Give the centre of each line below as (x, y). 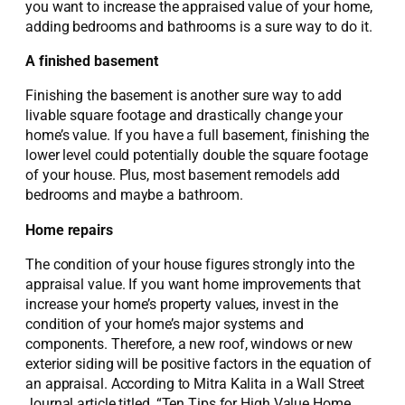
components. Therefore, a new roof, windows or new (189, 344)
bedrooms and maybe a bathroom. (134, 195)
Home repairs (69, 230)
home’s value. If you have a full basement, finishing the (198, 136)
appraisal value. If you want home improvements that (193, 284)
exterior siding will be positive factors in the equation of (199, 364)
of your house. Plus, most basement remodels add (183, 175)
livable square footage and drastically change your (184, 116)
